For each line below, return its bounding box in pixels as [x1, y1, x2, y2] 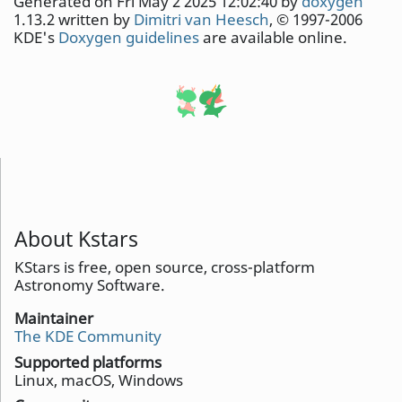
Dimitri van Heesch [134, 9, 269, 30]
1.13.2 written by [13, 9, 134, 30]
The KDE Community [14, 326, 162, 346]
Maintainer [14, 308, 93, 328]
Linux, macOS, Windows [14, 369, 183, 390]
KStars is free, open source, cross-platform [14, 257, 315, 277]
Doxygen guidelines [58, 27, 199, 48]
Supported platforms [14, 351, 162, 372]
